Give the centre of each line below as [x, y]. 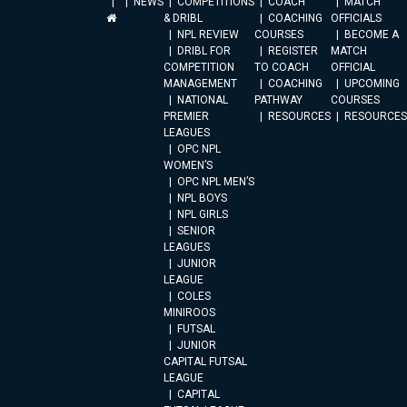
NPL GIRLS [203, 214]
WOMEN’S [188, 165]
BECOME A [372, 35]
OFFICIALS [356, 18]
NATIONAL [203, 100]
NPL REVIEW [208, 35]
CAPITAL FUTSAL [205, 362]
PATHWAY [278, 100]
